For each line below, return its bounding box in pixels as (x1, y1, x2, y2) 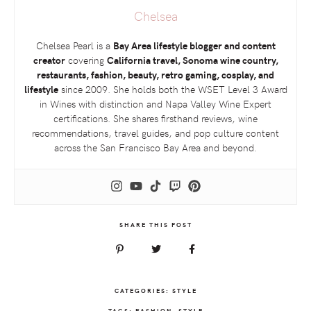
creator (33, 53, 65, 67)
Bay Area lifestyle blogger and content (112, 38, 276, 52)
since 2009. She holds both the (58, 82, 198, 96)
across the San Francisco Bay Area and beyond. (54, 140, 257, 154)
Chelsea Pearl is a (35, 38, 113, 52)
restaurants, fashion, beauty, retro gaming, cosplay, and (37, 67, 274, 81)
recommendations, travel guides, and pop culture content (32, 126, 279, 140)
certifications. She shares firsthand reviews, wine (53, 111, 258, 125)
